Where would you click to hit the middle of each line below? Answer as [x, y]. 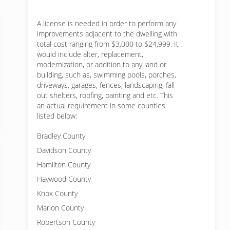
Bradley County [61, 136]
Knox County [57, 193]
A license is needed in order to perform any [107, 23]
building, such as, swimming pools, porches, [107, 75]
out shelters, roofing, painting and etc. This [105, 95]
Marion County [60, 208]
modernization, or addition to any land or [102, 64]
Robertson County [66, 222]
